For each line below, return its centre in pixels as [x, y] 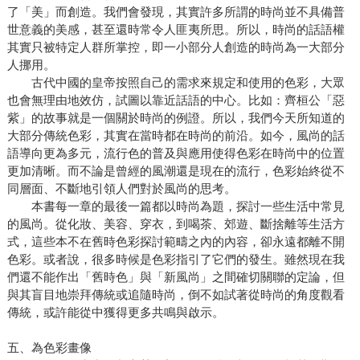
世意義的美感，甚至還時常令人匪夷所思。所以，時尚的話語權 [176, 30]
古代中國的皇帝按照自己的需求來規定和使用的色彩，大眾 [176, 83]
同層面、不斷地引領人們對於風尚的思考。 [121, 189]
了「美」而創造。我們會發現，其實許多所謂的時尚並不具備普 [176, 12]
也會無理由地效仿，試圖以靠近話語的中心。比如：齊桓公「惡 [176, 100]
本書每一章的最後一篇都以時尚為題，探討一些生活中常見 [176, 207]
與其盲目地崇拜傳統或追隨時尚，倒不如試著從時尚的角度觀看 [176, 295]
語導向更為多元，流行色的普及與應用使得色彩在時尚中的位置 [176, 153]
